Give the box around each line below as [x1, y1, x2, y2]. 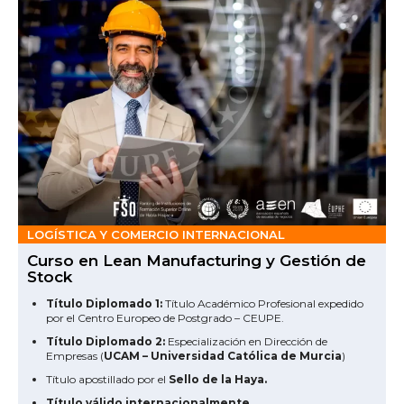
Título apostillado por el [46, 372, 169, 387]
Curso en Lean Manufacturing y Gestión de [27, 252, 366, 271]
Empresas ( [46, 349, 104, 363]
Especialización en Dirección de [165, 335, 327, 349]
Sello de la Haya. [169, 372, 267, 387]
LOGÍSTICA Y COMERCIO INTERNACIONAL [27, 227, 285, 243]
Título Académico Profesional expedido [162, 297, 363, 311]
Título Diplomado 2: [46, 335, 165, 349]
